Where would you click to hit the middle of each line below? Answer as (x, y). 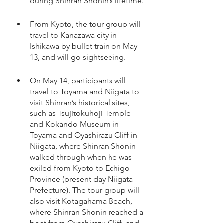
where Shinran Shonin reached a (88, 212)
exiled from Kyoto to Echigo (81, 168)
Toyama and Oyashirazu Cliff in (85, 135)
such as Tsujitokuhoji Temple (81, 113)
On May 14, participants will (79, 80)
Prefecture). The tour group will (86, 190)
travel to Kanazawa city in (74, 35)
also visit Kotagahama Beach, (82, 201)
